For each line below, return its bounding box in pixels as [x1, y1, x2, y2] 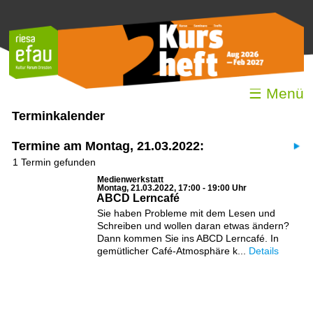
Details [248, 245, 279, 256]
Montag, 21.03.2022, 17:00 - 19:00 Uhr [96, 183, 247, 192]
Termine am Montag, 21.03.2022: [11, 138, 204, 153]
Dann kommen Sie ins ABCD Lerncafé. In [96, 232, 279, 244]
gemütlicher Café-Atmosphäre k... [96, 245, 249, 256]
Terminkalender [11, 108, 105, 123]
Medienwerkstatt [96, 175, 163, 184]
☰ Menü [248, 85, 304, 101]
